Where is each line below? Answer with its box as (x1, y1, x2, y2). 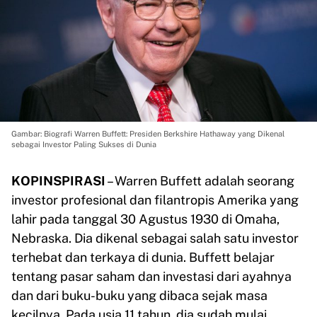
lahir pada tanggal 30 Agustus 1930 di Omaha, (11, 212, 279, 226)
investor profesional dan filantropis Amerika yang (11, 192, 299, 207)
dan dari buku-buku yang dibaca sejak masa (11, 288, 267, 303)
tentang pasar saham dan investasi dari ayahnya (11, 269, 292, 284)
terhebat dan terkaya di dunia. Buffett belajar (11, 250, 275, 265)
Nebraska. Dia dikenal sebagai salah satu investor (11, 231, 299, 246)
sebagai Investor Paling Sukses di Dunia (11, 140, 156, 149)
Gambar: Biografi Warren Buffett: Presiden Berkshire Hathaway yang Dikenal (11, 129, 284, 138)
